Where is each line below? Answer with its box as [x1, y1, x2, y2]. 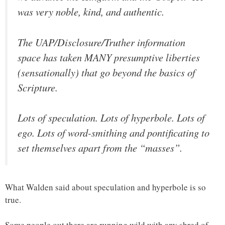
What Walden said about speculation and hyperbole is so [5, 181, 206, 193]
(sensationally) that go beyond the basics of [18, 65, 195, 79]
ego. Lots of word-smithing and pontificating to [18, 126, 209, 140]
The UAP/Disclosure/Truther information [18, 35, 185, 49]
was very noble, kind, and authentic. [18, 4, 164, 19]
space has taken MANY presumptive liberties [18, 50, 200, 64]
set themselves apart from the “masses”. [18, 141, 182, 155]
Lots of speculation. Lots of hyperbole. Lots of [18, 110, 205, 125]
